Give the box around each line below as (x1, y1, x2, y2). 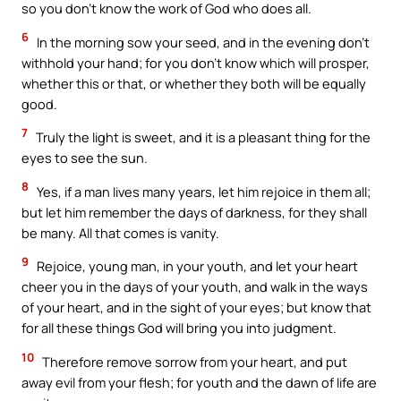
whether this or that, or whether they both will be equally (21, 73, 366, 92)
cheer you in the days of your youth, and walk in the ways (21, 277, 368, 296)
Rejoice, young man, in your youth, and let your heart (34, 257, 358, 276)
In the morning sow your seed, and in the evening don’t (34, 32, 370, 51)
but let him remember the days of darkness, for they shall (21, 202, 367, 221)
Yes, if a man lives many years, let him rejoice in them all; (34, 182, 371, 200)
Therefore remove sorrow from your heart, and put (39, 352, 347, 371)
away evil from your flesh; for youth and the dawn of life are (21, 372, 377, 391)
